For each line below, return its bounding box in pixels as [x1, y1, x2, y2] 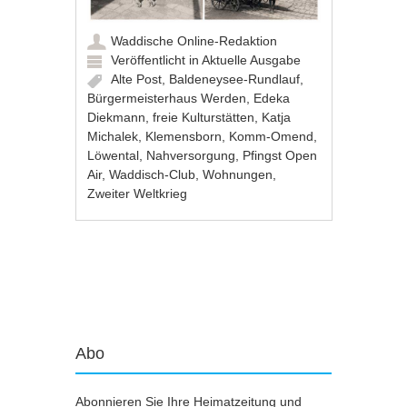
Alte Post [111, 72, 163, 87]
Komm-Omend [229, 129, 314, 144]
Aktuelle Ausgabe [202, 53, 302, 68]
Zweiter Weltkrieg [87, 186, 188, 202]
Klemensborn [145, 129, 223, 144]
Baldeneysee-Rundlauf [169, 72, 301, 87]
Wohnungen [203, 167, 273, 183]
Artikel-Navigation [67, 263, 262, 291]
